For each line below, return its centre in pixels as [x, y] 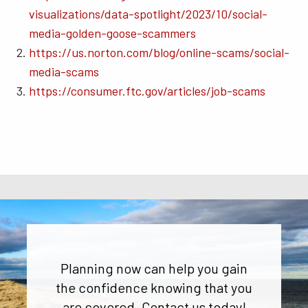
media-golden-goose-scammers [112, 33]
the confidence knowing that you [154, 287]
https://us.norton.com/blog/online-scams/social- [159, 53]
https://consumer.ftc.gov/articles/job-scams [147, 91]
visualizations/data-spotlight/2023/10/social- [148, 14]
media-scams [64, 72]
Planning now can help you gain [154, 268]
